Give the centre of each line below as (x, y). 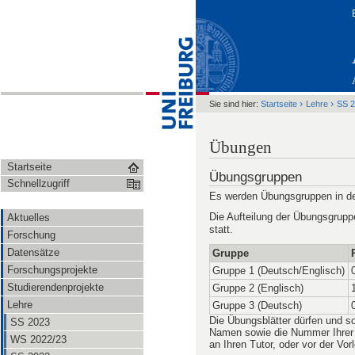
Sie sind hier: (234, 104)
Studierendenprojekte (55, 287)
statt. (221, 229)
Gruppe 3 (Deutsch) (257, 305)
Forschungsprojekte (52, 270)
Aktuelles (29, 218)
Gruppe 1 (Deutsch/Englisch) (279, 270)
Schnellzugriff (38, 183)
